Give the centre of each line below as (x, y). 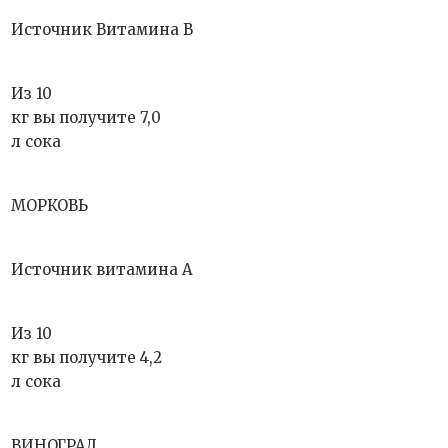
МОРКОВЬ (50, 205)
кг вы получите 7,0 (86, 117)
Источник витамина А (102, 269)
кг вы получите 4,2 (87, 357)
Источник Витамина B (102, 29)
